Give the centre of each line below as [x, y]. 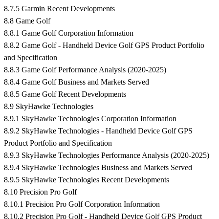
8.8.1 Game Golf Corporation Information [69, 33]
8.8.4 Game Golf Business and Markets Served [77, 82]
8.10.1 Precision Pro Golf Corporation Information [82, 204]
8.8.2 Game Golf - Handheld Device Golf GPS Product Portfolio [104, 45]
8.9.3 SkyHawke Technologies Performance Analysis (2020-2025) [107, 155]
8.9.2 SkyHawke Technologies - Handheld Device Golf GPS [98, 131]
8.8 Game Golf [27, 21]
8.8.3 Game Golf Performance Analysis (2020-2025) [85, 70]
